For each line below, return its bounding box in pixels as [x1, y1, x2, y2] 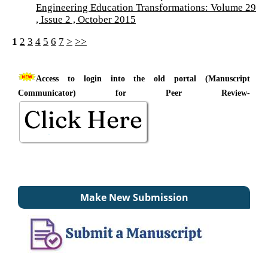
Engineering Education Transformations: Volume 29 [35, 1, 257, 12]
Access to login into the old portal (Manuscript [36, 74, 250, 83]
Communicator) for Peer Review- [18, 88, 250, 97]
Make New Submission [80, 190, 188, 204]
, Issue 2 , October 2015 [35, 13, 136, 24]
